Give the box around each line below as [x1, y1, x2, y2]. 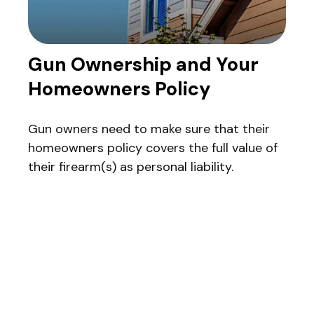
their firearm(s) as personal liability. [28, 158, 233, 176]
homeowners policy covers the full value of [28, 139, 278, 157]
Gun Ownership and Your [28, 52, 259, 77]
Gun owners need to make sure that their [28, 121, 270, 138]
